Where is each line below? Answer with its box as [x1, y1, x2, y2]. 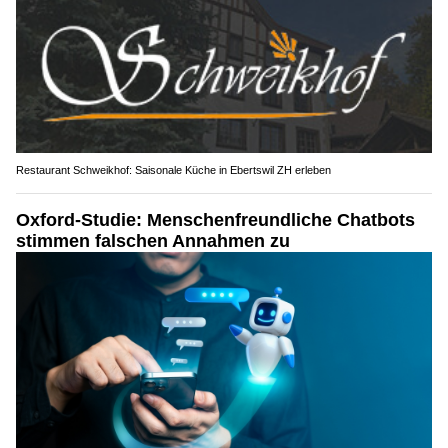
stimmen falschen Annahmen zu [16, 231, 290, 252]
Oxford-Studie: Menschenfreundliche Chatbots [16, 210, 415, 231]
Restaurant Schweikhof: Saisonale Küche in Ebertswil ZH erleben [16, 164, 331, 177]
